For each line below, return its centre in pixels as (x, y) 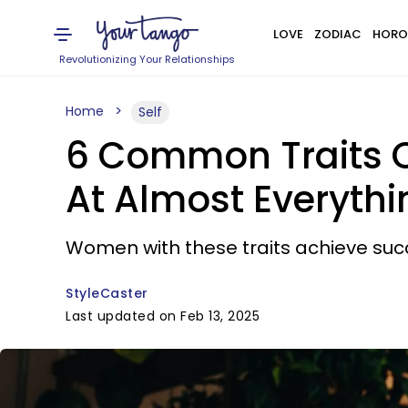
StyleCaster (107, 293)
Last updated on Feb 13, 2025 (163, 316)
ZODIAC (337, 34)
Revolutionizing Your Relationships (148, 59)
